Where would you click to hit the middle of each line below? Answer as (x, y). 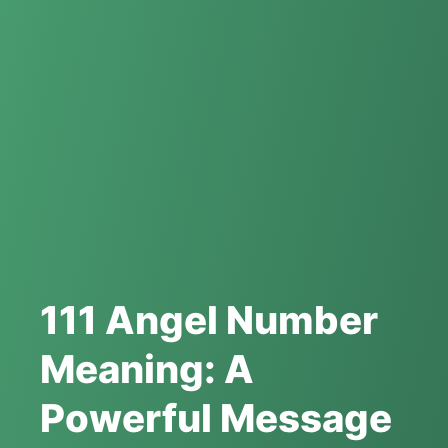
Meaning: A (147, 369)
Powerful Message (216, 418)
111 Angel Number (209, 320)
